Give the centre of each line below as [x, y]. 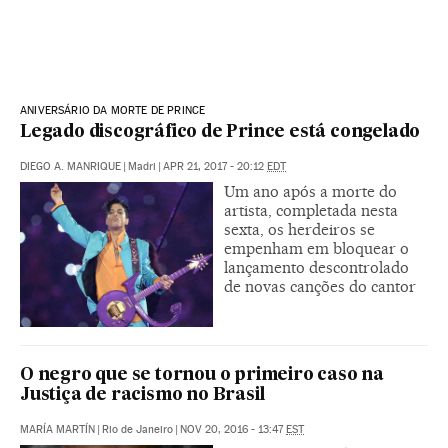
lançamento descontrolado [316, 267]
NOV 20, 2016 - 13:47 [233, 429]
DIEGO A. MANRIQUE [70, 166]
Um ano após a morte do [310, 191]
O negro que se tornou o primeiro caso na [202, 375]
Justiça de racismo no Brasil [142, 395]
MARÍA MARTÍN [57, 429]
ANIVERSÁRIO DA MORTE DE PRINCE [113, 110]
